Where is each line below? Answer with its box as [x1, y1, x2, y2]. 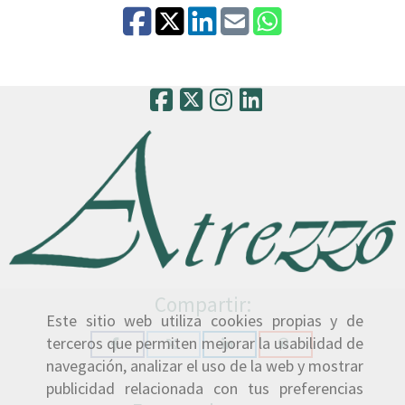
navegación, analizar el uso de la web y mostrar [46, 355, 363, 377]
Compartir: [154, 290, 251, 317]
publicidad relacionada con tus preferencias [46, 378, 363, 400]
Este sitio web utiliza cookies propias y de [46, 310, 363, 332]
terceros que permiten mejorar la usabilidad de [46, 333, 363, 354]
